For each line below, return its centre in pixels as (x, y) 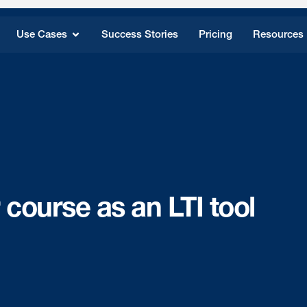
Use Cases (42, 34)
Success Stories (140, 34)
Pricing (216, 34)
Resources (279, 34)
